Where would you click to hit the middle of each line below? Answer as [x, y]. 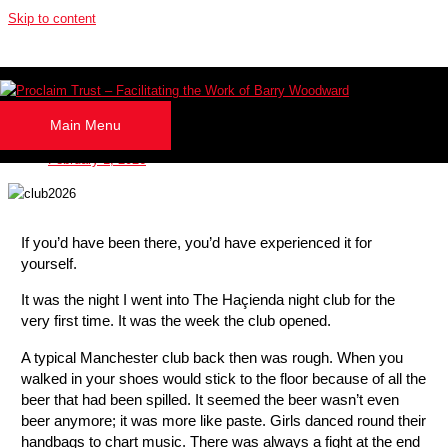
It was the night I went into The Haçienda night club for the [207, 300]
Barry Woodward [113, 139]
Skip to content [52, 18]
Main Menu [85, 126]
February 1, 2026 [97, 160]
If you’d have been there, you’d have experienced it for [196, 242]
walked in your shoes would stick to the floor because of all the [223, 378]
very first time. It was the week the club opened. [175, 321]
